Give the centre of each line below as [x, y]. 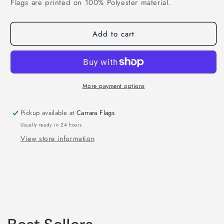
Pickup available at [49, 113]
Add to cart [113, 34]
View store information [58, 138]
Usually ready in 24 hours [51, 125]
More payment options [113, 86]
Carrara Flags [96, 113]
